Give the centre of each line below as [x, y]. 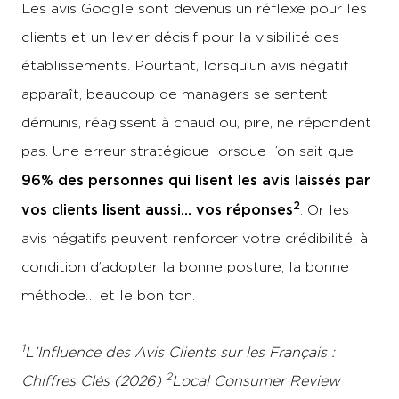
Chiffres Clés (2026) [91, 381]
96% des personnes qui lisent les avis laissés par [196, 180]
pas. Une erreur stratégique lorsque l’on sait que [187, 151]
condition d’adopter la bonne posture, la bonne [185, 267]
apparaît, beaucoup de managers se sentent [175, 94]
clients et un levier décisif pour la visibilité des [180, 37]
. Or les [325, 210]
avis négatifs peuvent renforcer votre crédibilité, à [195, 238]
